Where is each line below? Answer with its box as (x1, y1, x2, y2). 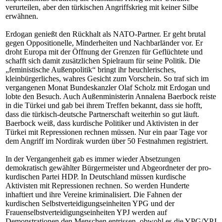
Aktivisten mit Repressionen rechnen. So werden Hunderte (5, 181, 189, 190)
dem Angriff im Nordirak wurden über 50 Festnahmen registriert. (5, 137, 208, 145)
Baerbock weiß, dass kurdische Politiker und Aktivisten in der (5, 119, 198, 127)
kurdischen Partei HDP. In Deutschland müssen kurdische (5, 172, 186, 181)
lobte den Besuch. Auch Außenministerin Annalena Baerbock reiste (5, 92, 216, 101)
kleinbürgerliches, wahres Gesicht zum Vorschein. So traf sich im (5, 74, 209, 83)
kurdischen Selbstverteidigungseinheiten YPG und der (5, 199, 174, 208)
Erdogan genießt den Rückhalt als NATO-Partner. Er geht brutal (5, 30, 206, 38)
